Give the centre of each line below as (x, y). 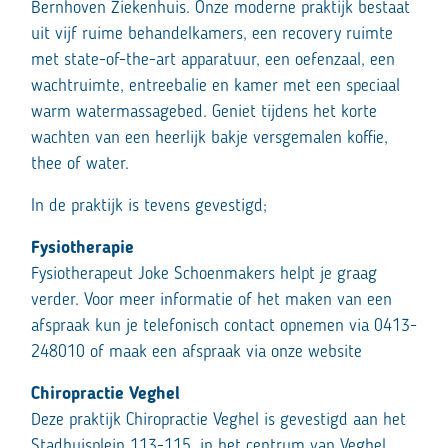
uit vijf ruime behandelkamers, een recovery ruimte (212, 34)
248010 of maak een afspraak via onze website (196, 352)
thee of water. (80, 164)
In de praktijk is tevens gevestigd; (149, 206)
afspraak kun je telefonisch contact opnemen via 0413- (224, 326)
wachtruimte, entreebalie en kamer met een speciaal (215, 86)
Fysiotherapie (82, 248)
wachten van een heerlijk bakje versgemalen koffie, (209, 138)
